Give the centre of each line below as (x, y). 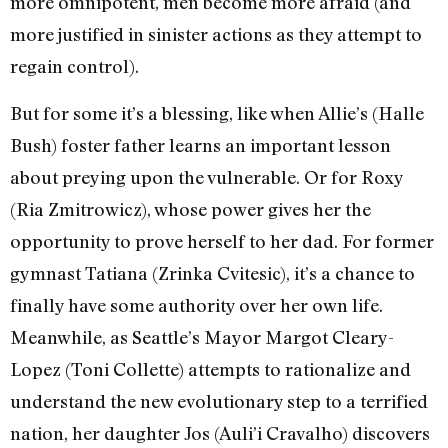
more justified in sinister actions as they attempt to (216, 34)
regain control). (74, 66)
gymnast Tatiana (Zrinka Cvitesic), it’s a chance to (212, 272)
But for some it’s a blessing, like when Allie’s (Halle (217, 112)
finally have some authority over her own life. (196, 304)
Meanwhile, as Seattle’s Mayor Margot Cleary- (202, 336)
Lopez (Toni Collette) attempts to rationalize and (210, 368)
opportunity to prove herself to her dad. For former (222, 240)
